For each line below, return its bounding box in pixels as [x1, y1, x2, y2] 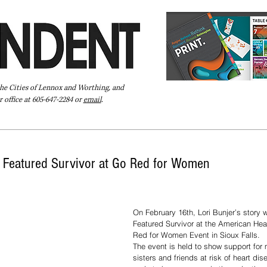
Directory [93, 117, 129, 128]
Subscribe [177, 117, 216, 128]
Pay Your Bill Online [5, 117, 81, 128]
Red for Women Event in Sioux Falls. [133, 230, 260, 240]
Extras [141, 117, 165, 128]
